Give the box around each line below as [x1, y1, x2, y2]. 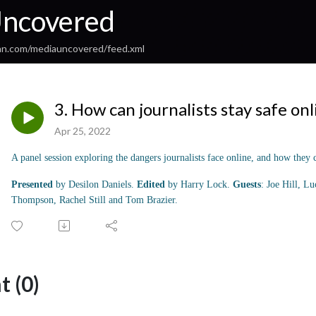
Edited [134, 178, 168, 190]
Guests [233, 178, 261, 190]
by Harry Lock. [168, 178, 233, 190]
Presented [11, 178, 53, 190]
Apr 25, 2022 [54, 124, 111, 137]
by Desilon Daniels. [53, 178, 134, 190]
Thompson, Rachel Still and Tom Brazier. [11, 194, 178, 205]
